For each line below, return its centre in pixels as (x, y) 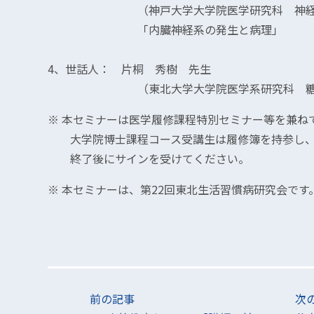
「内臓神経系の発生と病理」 (165, 29)
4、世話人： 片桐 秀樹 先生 (129, 69)
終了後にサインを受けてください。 (149, 158)
